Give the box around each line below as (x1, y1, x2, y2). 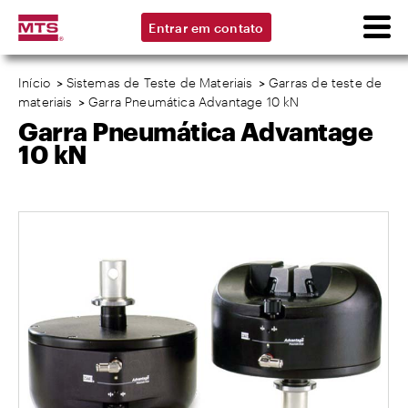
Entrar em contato (148, 19, 264, 36)
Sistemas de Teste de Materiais (66, 75, 253, 90)
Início (18, 75, 51, 90)
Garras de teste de (269, 75, 382, 90)
